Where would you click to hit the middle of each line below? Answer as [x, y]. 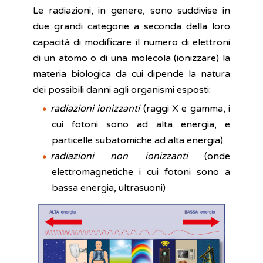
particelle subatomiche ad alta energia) [137, 141]
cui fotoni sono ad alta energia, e [141, 125]
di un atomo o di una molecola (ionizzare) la [131, 58]
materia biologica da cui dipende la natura [131, 74]
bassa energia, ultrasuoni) [109, 188]
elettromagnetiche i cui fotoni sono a [141, 172]
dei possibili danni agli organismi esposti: [122, 90]
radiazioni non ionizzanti [119, 156]
